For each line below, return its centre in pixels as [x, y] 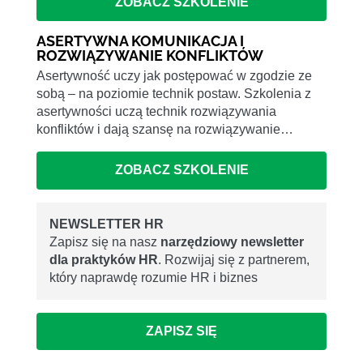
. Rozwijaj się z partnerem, [234, 259]
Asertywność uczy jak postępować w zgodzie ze [174, 76]
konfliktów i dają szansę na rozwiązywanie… [165, 130]
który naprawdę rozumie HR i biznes [154, 277]
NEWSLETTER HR [107, 224]
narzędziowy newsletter [232, 241]
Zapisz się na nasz [105, 241]
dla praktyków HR [104, 259]
